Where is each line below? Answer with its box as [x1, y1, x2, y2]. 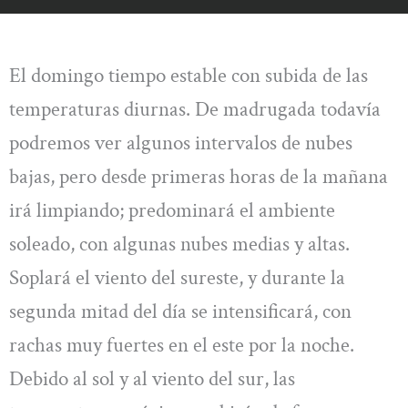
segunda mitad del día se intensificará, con [9, 297, 352, 325]
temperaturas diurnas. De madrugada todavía [9, 95, 381, 123]
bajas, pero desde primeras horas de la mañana [9, 162, 388, 190]
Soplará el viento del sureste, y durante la [9, 263, 345, 291]
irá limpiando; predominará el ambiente [9, 196, 335, 224]
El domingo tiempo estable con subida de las [9, 61, 368, 89]
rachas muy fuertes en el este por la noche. [9, 331, 354, 359]
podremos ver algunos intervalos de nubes [9, 128, 352, 157]
